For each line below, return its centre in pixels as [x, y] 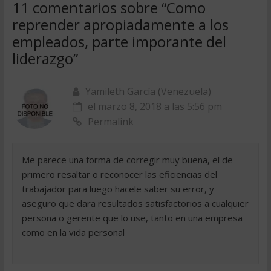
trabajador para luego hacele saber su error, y [118, 189]
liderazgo [42, 58]
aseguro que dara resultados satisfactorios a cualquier [135, 203]
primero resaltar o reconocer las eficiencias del [119, 174]
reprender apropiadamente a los [120, 24]
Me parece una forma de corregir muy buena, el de [127, 160]
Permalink [110, 122]
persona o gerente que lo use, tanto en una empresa [132, 218]
